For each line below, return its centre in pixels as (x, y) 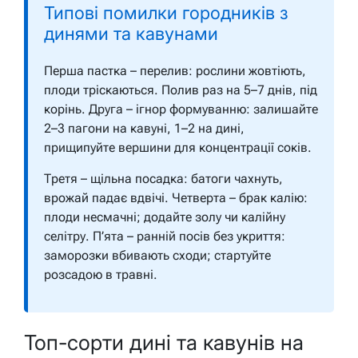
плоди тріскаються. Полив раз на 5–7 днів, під (181, 90)
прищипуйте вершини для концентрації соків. (178, 148)
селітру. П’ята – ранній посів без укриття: (165, 237)
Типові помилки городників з (166, 13)
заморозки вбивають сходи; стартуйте (157, 256)
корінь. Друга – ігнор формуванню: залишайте (181, 109)
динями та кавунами (131, 34)
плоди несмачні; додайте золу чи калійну (165, 217)
